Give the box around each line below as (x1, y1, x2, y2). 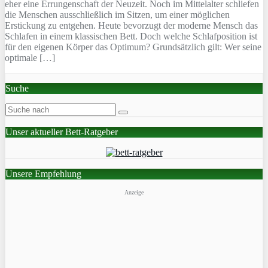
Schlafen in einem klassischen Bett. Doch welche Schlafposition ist (5, 31, 257, 41)
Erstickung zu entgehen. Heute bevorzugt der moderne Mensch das (5, 20, 258, 31)
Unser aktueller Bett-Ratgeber (5, 126, 118, 137)
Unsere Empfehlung (5, 168, 81, 179)
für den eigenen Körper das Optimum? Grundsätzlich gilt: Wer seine (5, 41, 261, 52)
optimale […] (5, 52, 55, 63)
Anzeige (124, 188, 144, 196)
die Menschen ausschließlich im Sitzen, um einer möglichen (5, 9, 230, 20)
